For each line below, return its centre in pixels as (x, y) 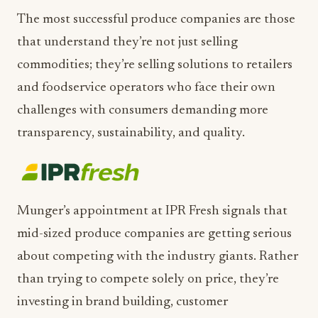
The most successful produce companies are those (156, 20)
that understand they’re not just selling (127, 42)
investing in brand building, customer (122, 302)
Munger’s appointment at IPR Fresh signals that (152, 211)
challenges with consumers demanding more (143, 110)
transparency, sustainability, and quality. (131, 133)
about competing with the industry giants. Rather (158, 257)
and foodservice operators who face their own (146, 88)
